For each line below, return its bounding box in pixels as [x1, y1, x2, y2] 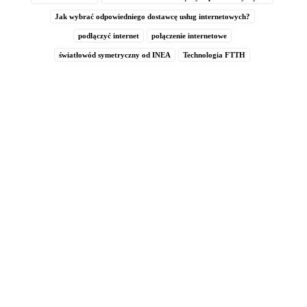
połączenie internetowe [151, 31, 227, 40]
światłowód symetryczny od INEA [59, 50, 171, 59]
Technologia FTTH [183, 50, 245, 59]
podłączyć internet [77, 31, 139, 40]
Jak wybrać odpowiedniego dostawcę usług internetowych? [54, 12, 250, 21]
